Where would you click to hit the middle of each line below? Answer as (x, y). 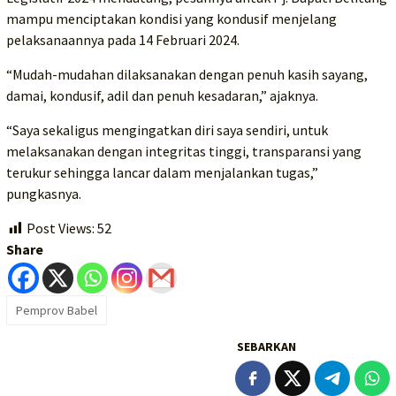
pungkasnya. (44, 193)
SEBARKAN (267, 346)
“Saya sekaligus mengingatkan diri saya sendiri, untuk (167, 129)
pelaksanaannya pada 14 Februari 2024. (123, 39)
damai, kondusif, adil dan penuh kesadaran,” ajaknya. (162, 95)
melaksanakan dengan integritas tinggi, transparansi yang (184, 151)
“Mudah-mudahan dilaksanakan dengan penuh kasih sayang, (187, 74)
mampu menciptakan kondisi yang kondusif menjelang (171, 18)
